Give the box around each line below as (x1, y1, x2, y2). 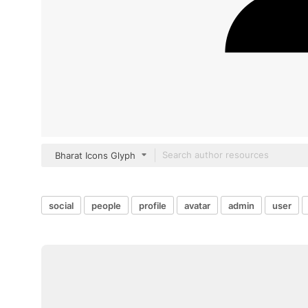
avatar (184, 199, 210, 211)
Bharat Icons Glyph (55, 150, 135, 161)
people (91, 199, 121, 211)
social (49, 199, 74, 211)
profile (139, 199, 166, 211)
